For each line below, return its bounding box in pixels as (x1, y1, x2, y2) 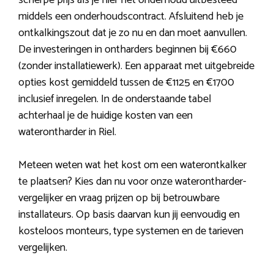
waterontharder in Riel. (18, 123, 116, 142)
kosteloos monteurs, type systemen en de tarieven (18, 222, 243, 241)
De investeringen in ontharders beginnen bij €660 (18, 40, 237, 59)
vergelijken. (18, 239, 67, 257)
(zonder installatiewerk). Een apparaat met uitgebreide (18, 57, 254, 76)
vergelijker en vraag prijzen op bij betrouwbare (18, 189, 220, 208)
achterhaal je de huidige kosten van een (18, 106, 193, 125)
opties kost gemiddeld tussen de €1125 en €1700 (18, 73, 234, 92)
